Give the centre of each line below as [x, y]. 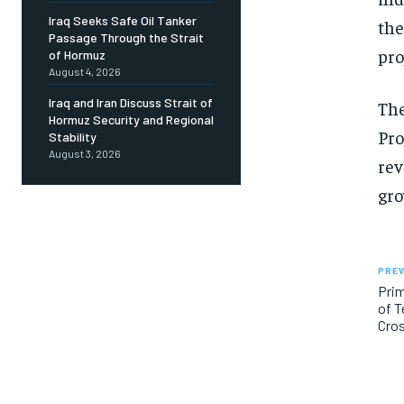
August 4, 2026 [85, 72]
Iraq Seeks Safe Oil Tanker [123, 21]
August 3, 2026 [85, 154]
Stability [73, 137]
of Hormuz [77, 55]
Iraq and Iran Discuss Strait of [131, 103]
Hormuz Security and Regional [131, 120]
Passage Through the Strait [126, 38]
